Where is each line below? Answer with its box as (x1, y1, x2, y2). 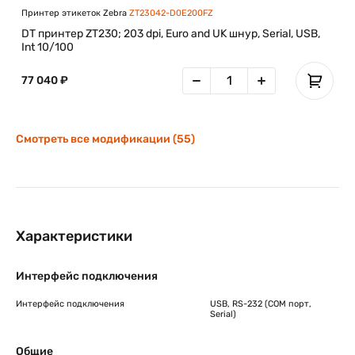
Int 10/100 (21, 40, 74, 54)
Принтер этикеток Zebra (21, 7, 129, 18)
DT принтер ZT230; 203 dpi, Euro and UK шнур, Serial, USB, (21, 26, 320, 40)
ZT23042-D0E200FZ (129, 7, 213, 18)
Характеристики (16, 227, 132, 245)
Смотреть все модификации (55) (16, 132, 195, 146)
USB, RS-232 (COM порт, (210, 298, 311, 309)
